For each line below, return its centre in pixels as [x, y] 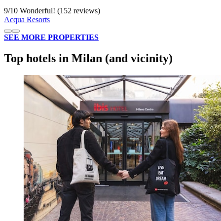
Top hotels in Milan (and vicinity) [88, 58]
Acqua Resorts [27, 20]
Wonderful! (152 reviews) [59, 11]
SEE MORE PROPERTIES [51, 37]
